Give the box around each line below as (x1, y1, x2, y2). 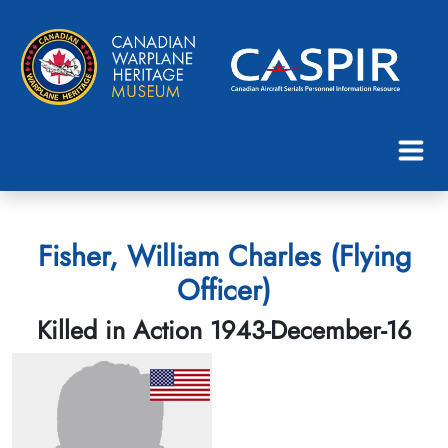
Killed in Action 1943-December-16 (36, 311, 412, 348)
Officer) (177, 268, 271, 311)
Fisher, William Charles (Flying (37, 234, 411, 277)
